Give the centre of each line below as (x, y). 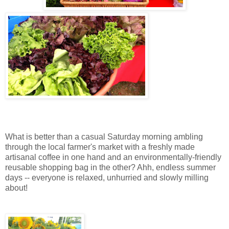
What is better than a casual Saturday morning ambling (104, 137)
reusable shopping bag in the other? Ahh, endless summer (110, 168)
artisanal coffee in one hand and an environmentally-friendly (113, 157)
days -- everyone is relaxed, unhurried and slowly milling (107, 178)
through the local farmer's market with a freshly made (100, 147)
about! (16, 188)
